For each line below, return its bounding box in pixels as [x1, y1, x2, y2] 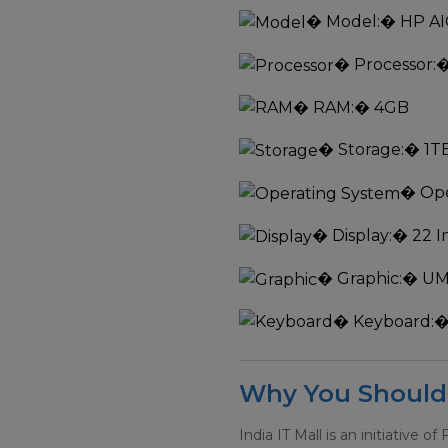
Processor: [354, 54, 436, 74]
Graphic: [337, 268, 402, 288]
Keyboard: [353, 311, 434, 331]
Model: [326, 12, 380, 31]
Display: [332, 225, 392, 245]
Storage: [338, 140, 404, 160]
